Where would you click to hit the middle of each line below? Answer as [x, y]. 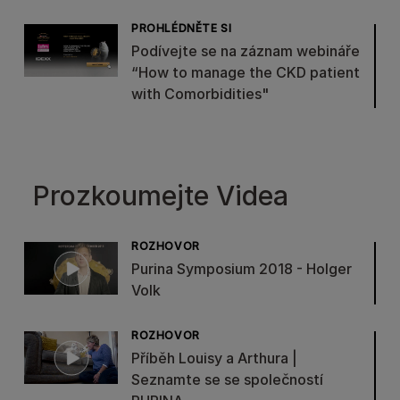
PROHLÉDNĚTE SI [182, 28]
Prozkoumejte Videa [161, 196]
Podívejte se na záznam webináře [246, 51]
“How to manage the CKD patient [246, 72]
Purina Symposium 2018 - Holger [242, 269]
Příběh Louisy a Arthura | [214, 358]
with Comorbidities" [200, 94]
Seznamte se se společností [227, 379]
